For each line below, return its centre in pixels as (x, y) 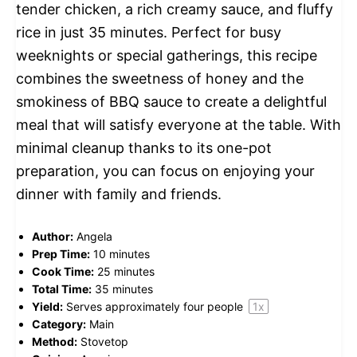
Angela (94, 236)
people (225, 306)
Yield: (47, 306)
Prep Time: (61, 253)
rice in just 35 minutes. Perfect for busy (149, 32)
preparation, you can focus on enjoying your (165, 171)
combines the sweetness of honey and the (160, 78)
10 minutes (122, 253)
